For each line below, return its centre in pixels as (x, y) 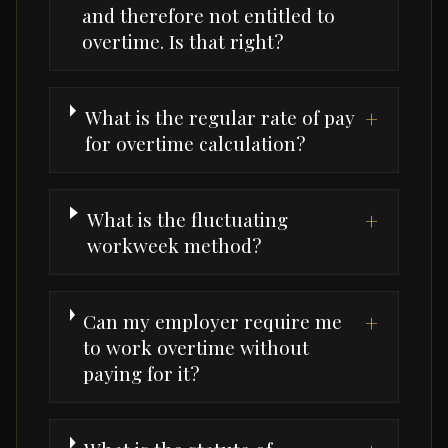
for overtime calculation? (194, 143)
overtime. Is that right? (183, 41)
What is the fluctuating (187, 219)
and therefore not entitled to (209, 15)
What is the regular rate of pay (219, 117)
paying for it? (141, 373)
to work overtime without (196, 347)
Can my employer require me (213, 321)
